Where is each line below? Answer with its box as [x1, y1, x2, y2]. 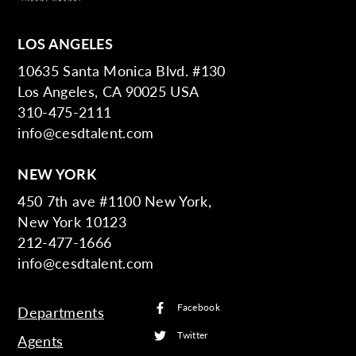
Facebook [177, 300, 220, 315]
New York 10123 [17, 211, 126, 231]
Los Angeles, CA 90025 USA [17, 80, 199, 101]
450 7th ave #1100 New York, [17, 190, 212, 211]
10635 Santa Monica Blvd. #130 [17, 60, 226, 80]
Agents [17, 330, 64, 350]
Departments [17, 301, 104, 322]
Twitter [177, 328, 208, 342]
